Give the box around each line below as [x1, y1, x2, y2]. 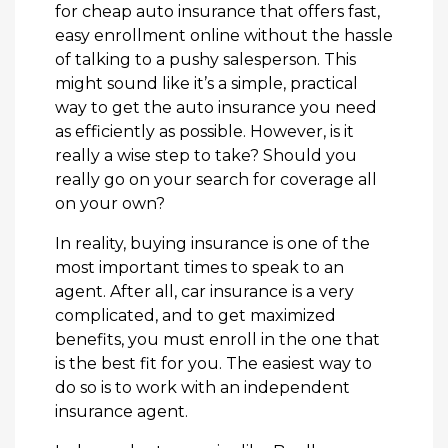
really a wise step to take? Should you [55, 145, 357, 165]
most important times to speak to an [55, 257, 344, 277]
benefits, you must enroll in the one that [55, 329, 380, 349]
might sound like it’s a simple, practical [55, 73, 358, 93]
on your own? [55, 193, 165, 213]
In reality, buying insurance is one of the [55, 233, 370, 253]
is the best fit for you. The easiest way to [55, 353, 372, 373]
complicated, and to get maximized [55, 305, 336, 325]
